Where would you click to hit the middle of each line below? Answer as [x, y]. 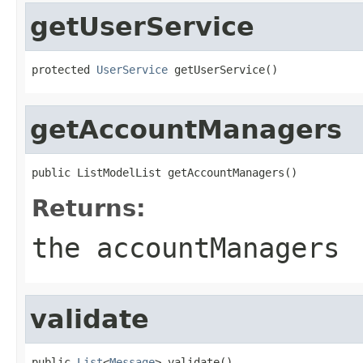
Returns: [89, 208]
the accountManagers [186, 248]
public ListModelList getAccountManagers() [164, 172]
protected [64, 69]
